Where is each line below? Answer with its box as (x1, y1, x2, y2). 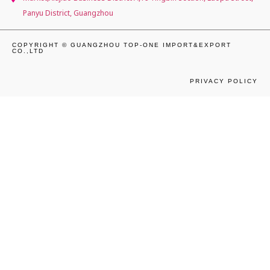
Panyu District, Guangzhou (22, 8, 113, 19)
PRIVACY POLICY (190, 78, 258, 85)
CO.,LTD (12, 48, 44, 55)
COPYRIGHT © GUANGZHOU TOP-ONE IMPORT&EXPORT (12, 42, 231, 49)
